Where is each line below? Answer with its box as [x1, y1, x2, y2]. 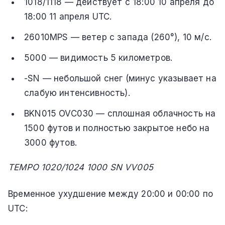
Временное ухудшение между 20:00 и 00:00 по [8, 188, 213, 199]
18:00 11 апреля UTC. [24, 11, 112, 22]
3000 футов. [24, 137, 77, 148]
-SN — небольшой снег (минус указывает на [24, 73, 216, 83]
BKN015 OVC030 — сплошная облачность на [24, 108, 216, 119]
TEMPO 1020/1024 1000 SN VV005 [8, 162, 153, 172]
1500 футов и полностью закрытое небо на [24, 123, 210, 133]
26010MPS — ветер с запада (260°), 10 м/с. [24, 32, 211, 42]
